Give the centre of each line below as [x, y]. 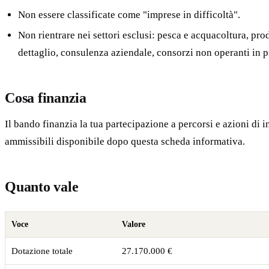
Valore [133, 224]
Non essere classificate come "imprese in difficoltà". [129, 15]
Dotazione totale [42, 251]
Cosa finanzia [46, 98]
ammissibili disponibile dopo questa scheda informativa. [125, 141]
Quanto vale [42, 186]
